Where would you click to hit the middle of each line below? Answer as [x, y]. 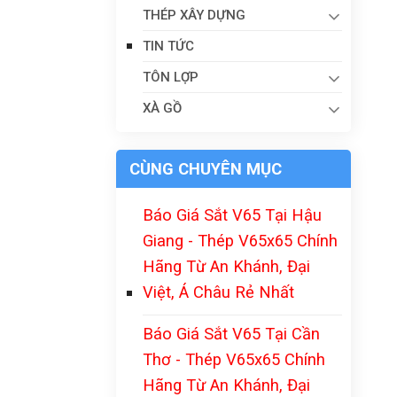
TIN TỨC [168, 46]
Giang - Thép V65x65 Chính [240, 241]
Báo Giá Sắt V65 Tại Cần [231, 334]
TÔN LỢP [171, 77]
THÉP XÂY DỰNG [194, 15]
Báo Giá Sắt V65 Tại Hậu [232, 215]
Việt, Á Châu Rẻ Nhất [218, 292]
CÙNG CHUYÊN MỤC [206, 169]
